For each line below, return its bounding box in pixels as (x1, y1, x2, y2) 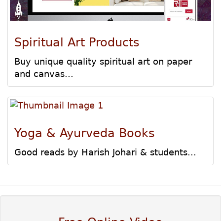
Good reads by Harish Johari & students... (14, 147, 196, 158)
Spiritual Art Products (14, 36, 140, 50)
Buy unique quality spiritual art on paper (14, 56, 192, 67)
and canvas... (14, 69, 74, 79)
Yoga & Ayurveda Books (14, 126, 155, 141)
